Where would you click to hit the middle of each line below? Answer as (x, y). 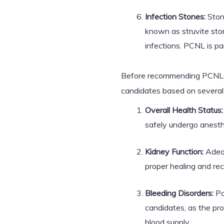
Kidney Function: (174, 151)
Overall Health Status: (184, 110)
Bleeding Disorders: (179, 193)
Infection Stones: (175, 16)
